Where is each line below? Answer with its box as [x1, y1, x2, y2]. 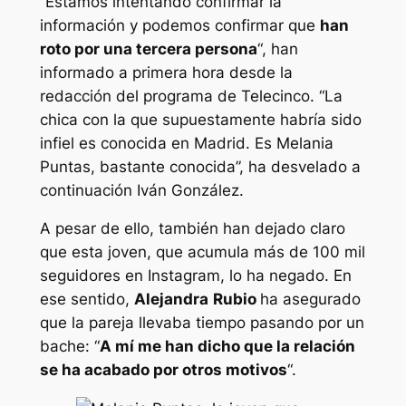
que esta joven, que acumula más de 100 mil [39, 243, 365, 262]
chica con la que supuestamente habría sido [39, 110, 362, 129]
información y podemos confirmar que [39, 15, 320, 34]
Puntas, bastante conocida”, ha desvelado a [39, 157, 361, 176]
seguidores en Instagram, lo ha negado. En [39, 266, 352, 285]
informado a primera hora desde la [39, 63, 293, 82]
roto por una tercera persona [39, 39, 257, 58]
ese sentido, [39, 290, 134, 309]
